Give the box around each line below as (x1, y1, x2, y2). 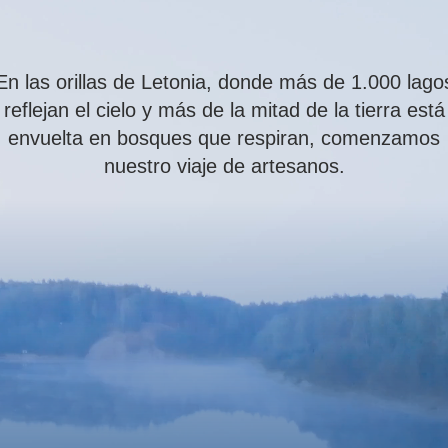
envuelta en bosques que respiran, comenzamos (8, 127, 440, 149)
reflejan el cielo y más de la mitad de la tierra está (3, 99, 445, 121)
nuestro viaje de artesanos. (103, 155, 345, 177)
